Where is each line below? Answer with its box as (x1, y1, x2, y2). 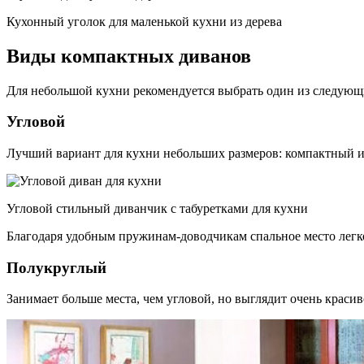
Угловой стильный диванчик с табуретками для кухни (6, 201, 308, 215)
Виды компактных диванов (6, 45, 251, 67)
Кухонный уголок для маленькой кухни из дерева (6, 14, 282, 28)
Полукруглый (6, 258, 106, 276)
